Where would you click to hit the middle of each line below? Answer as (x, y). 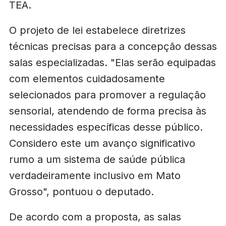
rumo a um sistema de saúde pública (97, 160)
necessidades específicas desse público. (106, 127)
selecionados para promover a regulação (107, 95)
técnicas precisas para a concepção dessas (113, 47)
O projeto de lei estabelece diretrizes (97, 31)
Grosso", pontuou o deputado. (81, 192)
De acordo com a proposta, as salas (95, 217)
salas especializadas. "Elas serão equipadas (112, 63)
